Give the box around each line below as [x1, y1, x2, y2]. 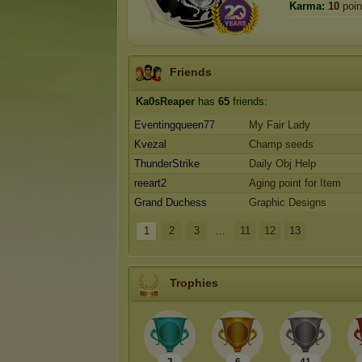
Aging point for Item [249, 177, 341, 189]
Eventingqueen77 [134, 119, 215, 131]
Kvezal [134, 138, 166, 150]
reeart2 [134, 177, 166, 189]
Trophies [170, 276, 218, 289]
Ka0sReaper [136, 95, 195, 107]
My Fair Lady [249, 119, 310, 131]
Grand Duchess [134, 196, 207, 208]
